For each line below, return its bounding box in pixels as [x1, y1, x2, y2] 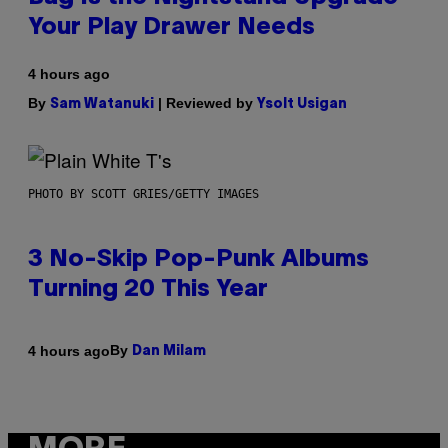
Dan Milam [132, 345, 206, 359]
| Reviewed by [154, 95, 257, 112]
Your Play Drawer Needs [28, 17, 315, 40]
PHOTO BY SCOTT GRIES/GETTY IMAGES [28, 187, 259, 202]
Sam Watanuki [50, 98, 154, 112]
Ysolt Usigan [257, 98, 347, 112]
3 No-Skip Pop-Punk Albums [28, 249, 369, 272]
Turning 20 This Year [28, 279, 268, 302]
